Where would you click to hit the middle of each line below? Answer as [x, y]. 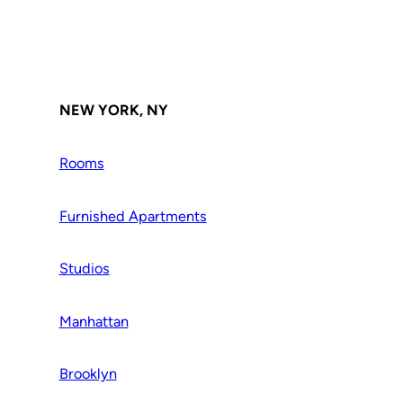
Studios [84, 269]
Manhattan [94, 321]
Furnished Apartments [133, 216]
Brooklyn [88, 374]
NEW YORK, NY [113, 111]
